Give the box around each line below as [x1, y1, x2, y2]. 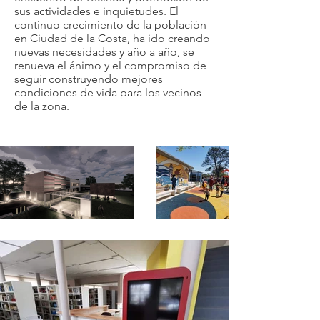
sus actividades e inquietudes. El [14, 4, 179, 18]
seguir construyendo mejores [14, 72, 163, 86]
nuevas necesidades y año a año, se [14, 45, 194, 59]
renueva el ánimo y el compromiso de [14, 59, 206, 72]
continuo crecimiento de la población [14, 18, 206, 31]
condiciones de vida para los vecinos [14, 86, 201, 99]
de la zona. [14, 99, 69, 113]
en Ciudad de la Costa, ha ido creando [14, 31, 210, 45]
